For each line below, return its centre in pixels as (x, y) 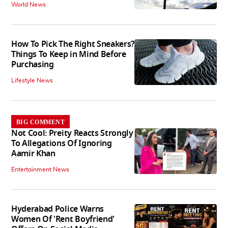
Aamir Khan (33, 153)
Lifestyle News (32, 80)
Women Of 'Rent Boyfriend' (63, 219)
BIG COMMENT (41, 122)
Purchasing (33, 64)
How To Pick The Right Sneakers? (73, 44)
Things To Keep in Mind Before (69, 54)
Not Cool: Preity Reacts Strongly (72, 133)
